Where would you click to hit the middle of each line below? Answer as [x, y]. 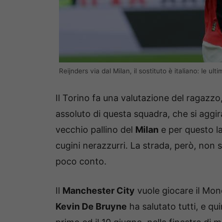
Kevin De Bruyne [91, 207]
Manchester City [99, 191]
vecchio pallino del [95, 130]
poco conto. [81, 162]
